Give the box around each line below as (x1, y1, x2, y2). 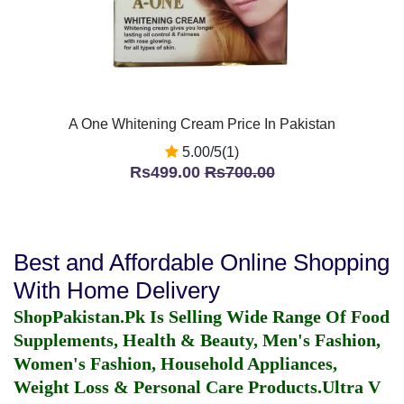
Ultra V (322, 377, 381, 397)
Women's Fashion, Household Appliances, (14, 353, 337, 373)
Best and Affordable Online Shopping (14, 249, 390, 276)
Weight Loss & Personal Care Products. (14, 377, 322, 397)
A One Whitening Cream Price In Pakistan (69, 116, 335, 132)
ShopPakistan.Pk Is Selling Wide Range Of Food (14, 307, 390, 326)
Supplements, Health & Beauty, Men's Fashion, (14, 330, 381, 350)
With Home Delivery (14, 277, 220, 304)
